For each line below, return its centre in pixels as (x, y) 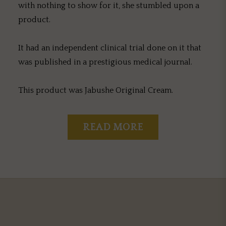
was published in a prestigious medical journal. (105, 62)
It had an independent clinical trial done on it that (110, 48)
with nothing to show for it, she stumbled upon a (109, 6)
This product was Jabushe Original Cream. (96, 91)
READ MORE (113, 127)
